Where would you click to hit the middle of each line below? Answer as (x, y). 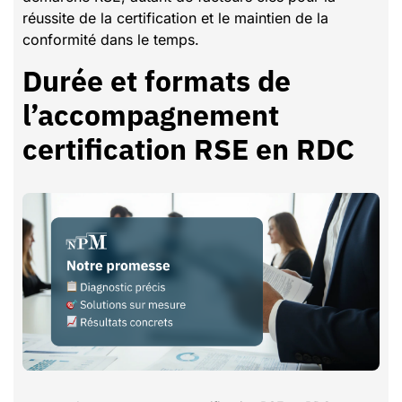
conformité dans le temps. (111, 40)
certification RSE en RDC (188, 149)
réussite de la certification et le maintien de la (175, 18)
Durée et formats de (157, 80)
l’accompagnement (151, 114)
